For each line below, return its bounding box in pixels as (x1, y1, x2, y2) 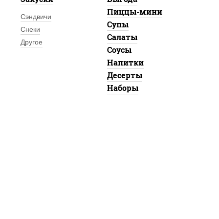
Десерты (107, 70, 142, 81)
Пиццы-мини (107, 6, 162, 17)
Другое (20, 38, 43, 46)
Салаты (107, 32, 137, 43)
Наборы (107, 83, 138, 93)
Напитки (107, 57, 144, 68)
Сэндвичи (20, 13, 51, 21)
